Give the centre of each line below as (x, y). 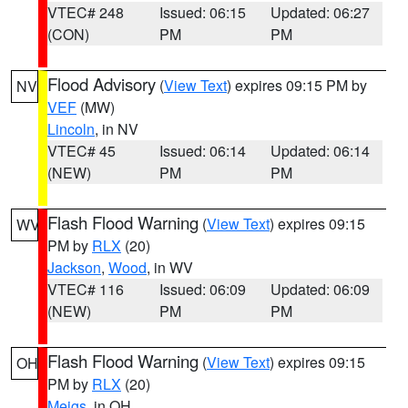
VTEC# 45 (82, 151)
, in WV (170, 267)
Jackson (74, 267)
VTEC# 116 (86, 289)
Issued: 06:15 (202, 12)
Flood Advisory (102, 84)
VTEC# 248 (86, 12)
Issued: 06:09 (202, 289)
